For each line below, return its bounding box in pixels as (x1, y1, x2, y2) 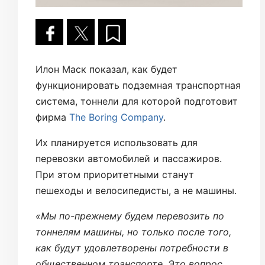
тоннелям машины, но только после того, (35, 226, 231, 238)
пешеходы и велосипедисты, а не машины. (35, 185, 237, 196)
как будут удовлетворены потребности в (35, 242, 228, 254)
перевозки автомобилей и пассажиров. (35, 153, 222, 164)
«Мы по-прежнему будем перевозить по (35, 210, 224, 222)
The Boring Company (69, 111, 163, 123)
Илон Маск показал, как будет (35, 63, 177, 75)
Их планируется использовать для (35, 137, 198, 148)
